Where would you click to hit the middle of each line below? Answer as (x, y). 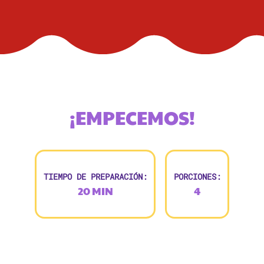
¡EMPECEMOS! (132, 117)
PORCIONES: (197, 176)
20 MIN (95, 190)
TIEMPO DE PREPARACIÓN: (95, 176)
